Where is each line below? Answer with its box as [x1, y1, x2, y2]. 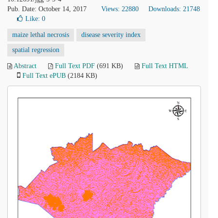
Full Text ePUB [22, 72, 66, 79]
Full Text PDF [55, 62, 95, 70]
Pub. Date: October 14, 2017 [7, 5, 87, 13]
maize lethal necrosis [12, 31, 69, 38]
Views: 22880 [101, 5, 139, 13]
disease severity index [81, 31, 141, 38]
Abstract [14, 62, 36, 70]
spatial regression [12, 46, 59, 54]
